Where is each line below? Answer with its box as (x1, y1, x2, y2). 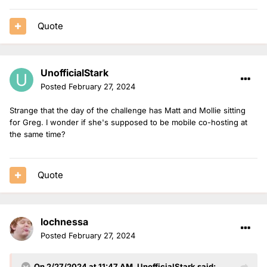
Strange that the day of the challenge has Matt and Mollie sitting (10, 105, 246, 115)
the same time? (10, 129, 68, 139)
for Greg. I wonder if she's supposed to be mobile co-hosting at (10, 117, 247, 127)
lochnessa (41, 215, 88, 228)
